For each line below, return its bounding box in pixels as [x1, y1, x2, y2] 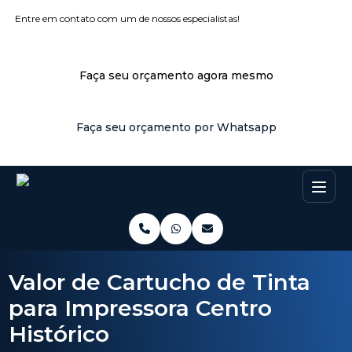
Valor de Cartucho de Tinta [9, 269, 311, 295]
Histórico [9, 321, 110, 347]
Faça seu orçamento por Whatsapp [75, 120, 277, 134]
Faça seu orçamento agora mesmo [79, 68, 273, 82]
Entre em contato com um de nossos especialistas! [15, 13, 240, 24]
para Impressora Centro [9, 295, 273, 321]
